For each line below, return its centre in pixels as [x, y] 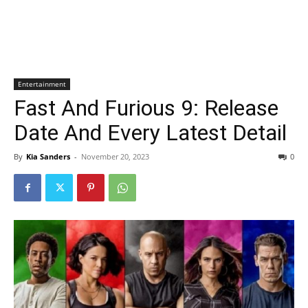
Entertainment [42, 84]
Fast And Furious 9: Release [146, 108]
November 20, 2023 [115, 156]
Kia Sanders [48, 156]
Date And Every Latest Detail [150, 133]
